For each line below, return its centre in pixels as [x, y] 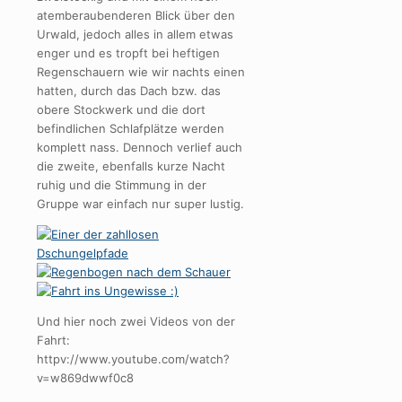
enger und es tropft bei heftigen [128, 52]
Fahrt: [53, 340]
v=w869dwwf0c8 [85, 377]
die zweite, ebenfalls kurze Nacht [131, 166]
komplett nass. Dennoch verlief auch [140, 147]
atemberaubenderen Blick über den [136, 15]
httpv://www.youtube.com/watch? [133, 358]
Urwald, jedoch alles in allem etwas [135, 34]
